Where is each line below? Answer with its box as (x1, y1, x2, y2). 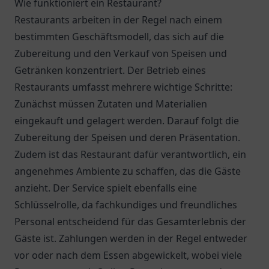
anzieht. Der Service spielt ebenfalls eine (14, 181, 197, 195)
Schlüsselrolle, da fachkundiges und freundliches (14, 198, 237, 211)
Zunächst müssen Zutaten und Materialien (14, 97, 207, 110)
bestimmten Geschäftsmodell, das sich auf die (14, 30, 224, 43)
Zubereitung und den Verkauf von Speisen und (14, 47, 227, 60)
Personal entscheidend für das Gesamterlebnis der (14, 215, 246, 228)
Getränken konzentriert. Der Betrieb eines (14, 64, 206, 77)
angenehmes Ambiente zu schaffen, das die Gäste (14, 165, 241, 178)
